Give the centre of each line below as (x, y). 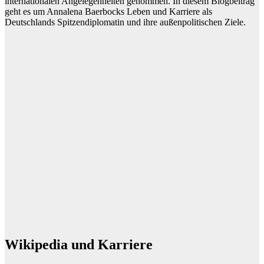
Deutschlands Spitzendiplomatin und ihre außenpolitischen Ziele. (125, 22)
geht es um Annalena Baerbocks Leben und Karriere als (108, 11)
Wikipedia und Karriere (79, 244)
